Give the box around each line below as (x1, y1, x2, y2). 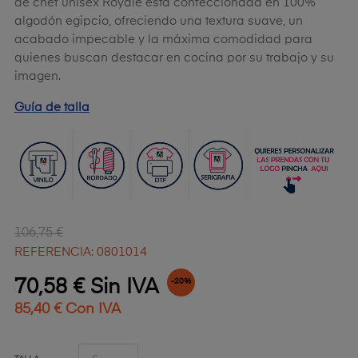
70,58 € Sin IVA (14, 276, 157, 298)
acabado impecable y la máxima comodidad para (14, 34, 312, 46)
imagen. (14, 70, 61, 83)
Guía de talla (14, 101, 89, 114)
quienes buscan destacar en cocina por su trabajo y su (14, 52, 334, 65)
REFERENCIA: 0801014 (14, 245, 147, 258)
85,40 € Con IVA (14, 301, 121, 316)
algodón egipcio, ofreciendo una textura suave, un (14, 15, 303, 28)
